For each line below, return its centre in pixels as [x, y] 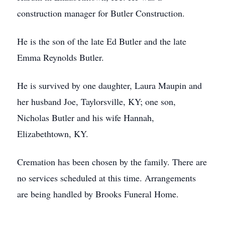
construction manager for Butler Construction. [101, 13]
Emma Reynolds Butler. [61, 57]
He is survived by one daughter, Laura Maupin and [109, 85]
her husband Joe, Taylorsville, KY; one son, [96, 101]
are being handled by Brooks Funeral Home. [98, 194]
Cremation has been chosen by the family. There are [112, 162]
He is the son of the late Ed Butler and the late [102, 41]
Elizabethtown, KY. [53, 134]
